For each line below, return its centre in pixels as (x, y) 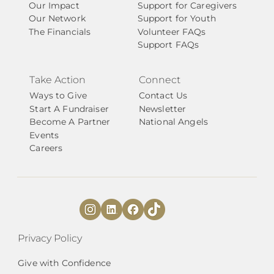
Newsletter (162, 109)
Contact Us (163, 96)
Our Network (57, 19)
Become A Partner (70, 122)
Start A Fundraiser (69, 109)
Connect (160, 80)
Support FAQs (168, 45)
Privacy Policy (50, 239)
